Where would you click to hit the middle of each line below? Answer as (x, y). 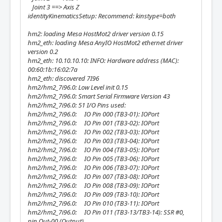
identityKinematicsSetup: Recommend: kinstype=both (102, 16)
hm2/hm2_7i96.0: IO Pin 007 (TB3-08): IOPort (93, 176)
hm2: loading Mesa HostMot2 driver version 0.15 (96, 34)
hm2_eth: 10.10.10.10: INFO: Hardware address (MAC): (103, 60)
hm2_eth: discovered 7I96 (63, 78)
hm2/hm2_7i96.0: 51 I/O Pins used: (77, 105)
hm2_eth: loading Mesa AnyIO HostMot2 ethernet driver (105, 43)
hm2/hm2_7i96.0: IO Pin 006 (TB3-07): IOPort (93, 167)
